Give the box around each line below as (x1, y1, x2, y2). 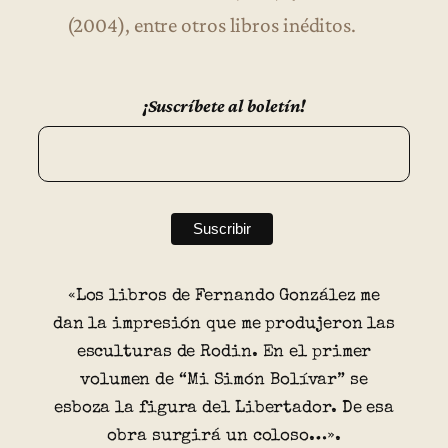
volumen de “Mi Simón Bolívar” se (80, 371, 368, 389)
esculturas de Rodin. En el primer (76, 343, 372, 361)
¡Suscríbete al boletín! (142, 94, 306, 116)
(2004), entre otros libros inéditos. (66, 13, 356, 38)
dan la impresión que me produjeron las (52, 315, 396, 333)
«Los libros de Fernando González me (67, 287, 381, 305)
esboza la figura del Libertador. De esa (53, 399, 395, 417)
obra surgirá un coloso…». (107, 427, 341, 445)
